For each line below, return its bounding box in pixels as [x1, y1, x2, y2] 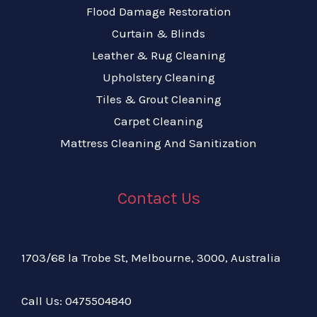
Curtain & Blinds [112, 25, 205, 40]
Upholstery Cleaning [102, 69, 215, 84]
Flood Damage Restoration [86, 4, 231, 18]
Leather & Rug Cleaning [91, 47, 226, 62]
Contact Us [117, 188, 200, 208]
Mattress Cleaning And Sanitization [60, 135, 257, 150]
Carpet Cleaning [114, 113, 203, 128]
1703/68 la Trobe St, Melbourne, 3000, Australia [21, 250, 281, 265]
